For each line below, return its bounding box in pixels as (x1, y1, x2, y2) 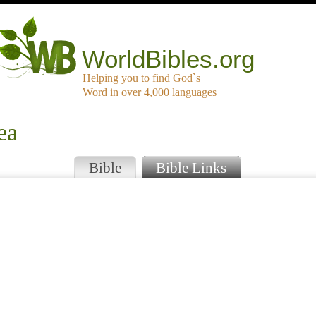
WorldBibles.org (82, 45, 255, 73)
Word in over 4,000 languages (83, 86, 217, 99)
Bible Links (155, 159, 226, 176)
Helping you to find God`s (83, 72, 200, 85)
